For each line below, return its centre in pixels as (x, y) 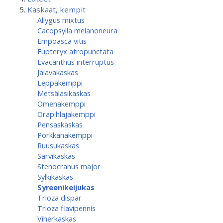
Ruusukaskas (58, 145)
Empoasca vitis (62, 41)
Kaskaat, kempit (56, 9)
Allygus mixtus (61, 20)
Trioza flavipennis (66, 208)
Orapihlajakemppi (66, 114)
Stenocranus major (69, 166)
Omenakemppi (61, 104)
